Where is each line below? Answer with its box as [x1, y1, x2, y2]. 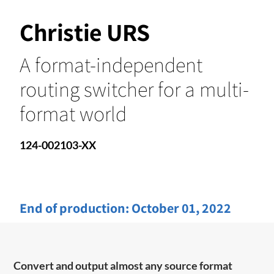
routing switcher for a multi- [20, 75, 249, 103]
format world [20, 99, 127, 127]
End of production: [20, 199, 131, 217]
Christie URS [20, 15, 150, 48]
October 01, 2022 [131, 199, 231, 217]
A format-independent [20, 50, 202, 78]
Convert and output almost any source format [13, 258, 233, 272]
